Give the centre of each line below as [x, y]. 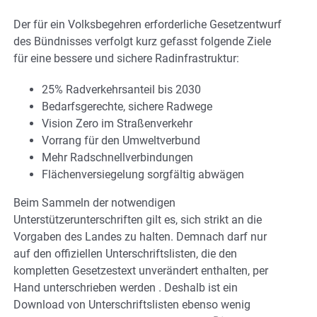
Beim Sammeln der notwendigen [94, 202]
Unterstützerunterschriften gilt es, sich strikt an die [138, 219]
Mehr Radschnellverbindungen [117, 157]
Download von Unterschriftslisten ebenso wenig [132, 304]
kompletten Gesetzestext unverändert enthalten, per [141, 270]
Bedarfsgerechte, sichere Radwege [127, 106]
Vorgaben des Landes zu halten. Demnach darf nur [140, 236]
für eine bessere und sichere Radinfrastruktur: [126, 58]
